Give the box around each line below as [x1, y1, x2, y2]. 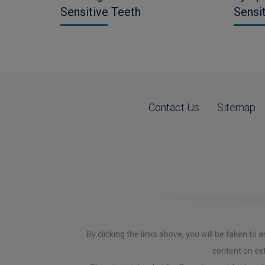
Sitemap [217, 101, 256, 114]
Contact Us [148, 101, 199, 114]
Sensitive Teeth [60, 4, 141, 19]
